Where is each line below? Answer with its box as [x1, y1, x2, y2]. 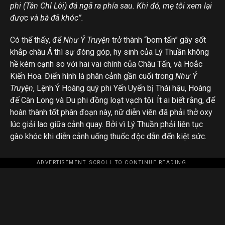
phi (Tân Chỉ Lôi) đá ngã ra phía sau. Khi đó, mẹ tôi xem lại [10, 1, 212, 11]
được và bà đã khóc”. [10, 13, 83, 23]
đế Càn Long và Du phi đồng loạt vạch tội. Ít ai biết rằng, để [10, 95, 215, 105]
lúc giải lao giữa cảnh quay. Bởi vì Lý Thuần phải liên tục [10, 120, 203, 129]
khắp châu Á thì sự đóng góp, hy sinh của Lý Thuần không [10, 47, 209, 57]
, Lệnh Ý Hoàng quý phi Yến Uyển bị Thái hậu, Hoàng [33, 83, 211, 93]
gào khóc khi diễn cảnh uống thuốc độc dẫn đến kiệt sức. [10, 132, 206, 141]
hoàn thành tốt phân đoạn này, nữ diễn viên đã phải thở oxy [10, 107, 212, 117]
